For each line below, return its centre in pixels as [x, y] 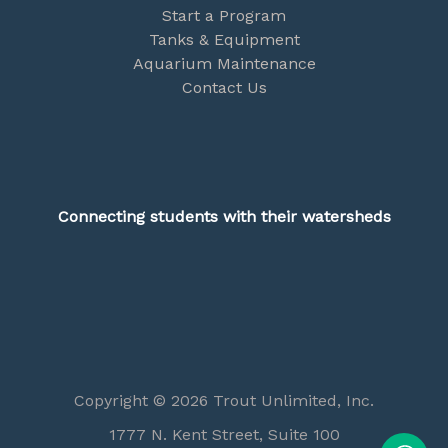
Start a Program [224, 16]
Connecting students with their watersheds [224, 217]
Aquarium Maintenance [224, 64]
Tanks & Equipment [224, 40]
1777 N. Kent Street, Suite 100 [224, 435]
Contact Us [224, 88]
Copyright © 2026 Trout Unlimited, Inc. [224, 401]
